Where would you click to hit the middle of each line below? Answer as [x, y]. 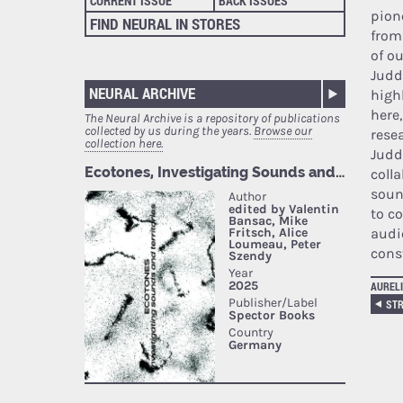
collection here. [124, 144]
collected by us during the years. [170, 131]
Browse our [283, 131]
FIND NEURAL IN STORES [166, 24]
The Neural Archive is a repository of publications [213, 119]
